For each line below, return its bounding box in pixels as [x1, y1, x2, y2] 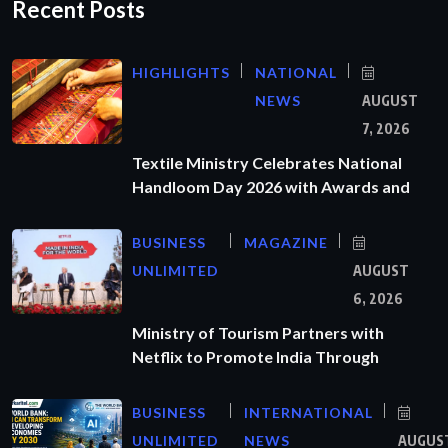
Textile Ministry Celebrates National [132, 152, 402, 172]
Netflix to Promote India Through [132, 346, 379, 366]
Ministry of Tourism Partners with [132, 322, 384, 342]
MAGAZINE [244, 233, 328, 251]
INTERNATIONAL [244, 403, 373, 421]
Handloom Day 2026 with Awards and [132, 176, 410, 196]
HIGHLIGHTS [132, 63, 230, 81]
